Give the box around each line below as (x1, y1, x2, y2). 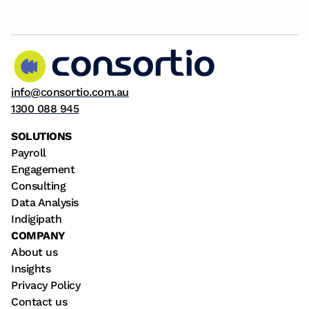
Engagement (11, 162, 75, 176)
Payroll (11, 146, 46, 159)
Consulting (11, 179, 66, 192)
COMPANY (11, 228, 66, 242)
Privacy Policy (11, 278, 81, 292)
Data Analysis (11, 195, 79, 209)
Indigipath (11, 212, 62, 226)
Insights (11, 261, 51, 275)
